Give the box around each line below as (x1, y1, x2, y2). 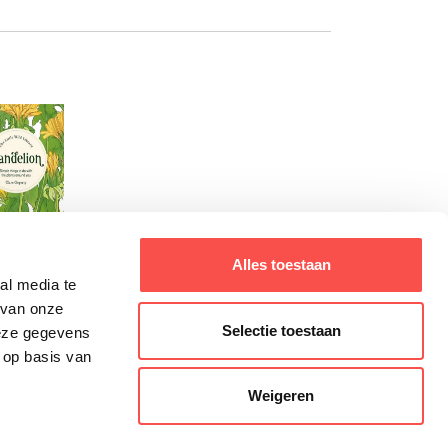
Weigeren (248, 387, 314, 404)
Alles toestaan (231, 256, 331, 273)
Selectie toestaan (221, 321, 341, 339)
